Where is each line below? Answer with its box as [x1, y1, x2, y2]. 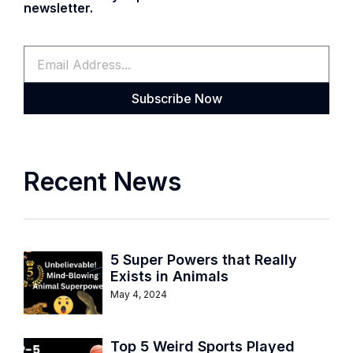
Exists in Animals [110, 267, 229, 284]
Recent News [24, 166, 181, 198]
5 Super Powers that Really [110, 251, 297, 268]
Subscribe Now [131, 91, 222, 107]
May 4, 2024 [110, 288, 167, 300]
